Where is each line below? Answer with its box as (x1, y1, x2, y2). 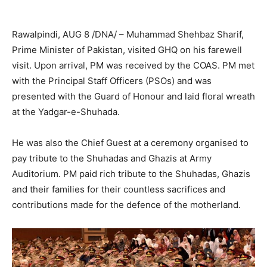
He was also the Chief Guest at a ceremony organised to (12, 136, 249, 148)
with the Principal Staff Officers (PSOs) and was (12, 74, 212, 86)
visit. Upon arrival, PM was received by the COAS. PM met (12, 59, 254, 71)
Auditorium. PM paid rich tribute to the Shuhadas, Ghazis (12, 167, 250, 179)
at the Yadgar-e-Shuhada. (12, 105, 120, 117)
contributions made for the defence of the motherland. (12, 198, 241, 210)
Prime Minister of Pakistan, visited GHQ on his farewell (12, 44, 242, 55)
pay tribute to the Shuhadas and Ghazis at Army (12, 152, 212, 164)
